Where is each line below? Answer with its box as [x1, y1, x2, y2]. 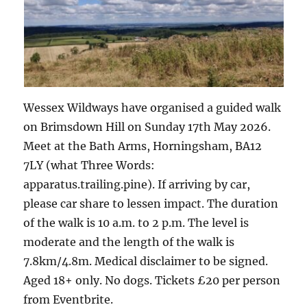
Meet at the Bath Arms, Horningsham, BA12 [23, 139, 262, 153]
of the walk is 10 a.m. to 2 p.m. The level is [23, 216, 249, 230]
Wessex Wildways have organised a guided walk [23, 101, 282, 115]
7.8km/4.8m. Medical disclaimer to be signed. [23, 254, 269, 269]
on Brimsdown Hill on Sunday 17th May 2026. [23, 120, 271, 134]
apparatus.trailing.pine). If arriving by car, [23, 177, 251, 192]
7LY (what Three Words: [23, 158, 156, 173]
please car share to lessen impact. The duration [23, 197, 279, 211]
